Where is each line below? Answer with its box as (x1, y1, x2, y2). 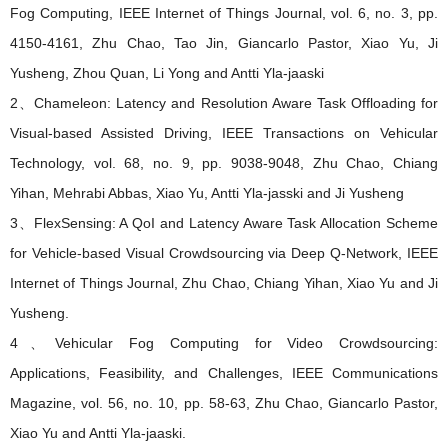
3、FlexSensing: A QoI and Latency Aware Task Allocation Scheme (10, 215, 438, 232)
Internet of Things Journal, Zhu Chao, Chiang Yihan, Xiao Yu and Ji (10, 275, 438, 292)
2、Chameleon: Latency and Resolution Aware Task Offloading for (10, 95, 438, 112)
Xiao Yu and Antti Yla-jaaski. (10, 425, 186, 442)
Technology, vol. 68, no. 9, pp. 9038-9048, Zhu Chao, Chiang (10, 155, 438, 172)
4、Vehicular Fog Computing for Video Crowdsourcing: (10, 335, 438, 352)
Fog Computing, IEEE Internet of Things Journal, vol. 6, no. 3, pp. (10, 5, 438, 22)
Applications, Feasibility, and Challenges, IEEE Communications (10, 365, 438, 382)
